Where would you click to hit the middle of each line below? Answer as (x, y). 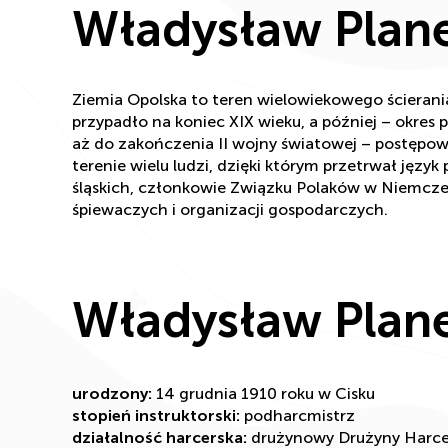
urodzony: (112, 393)
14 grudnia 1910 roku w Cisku (263, 393)
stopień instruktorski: (156, 415)
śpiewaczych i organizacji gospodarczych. (230, 210)
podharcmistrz (297, 415)
